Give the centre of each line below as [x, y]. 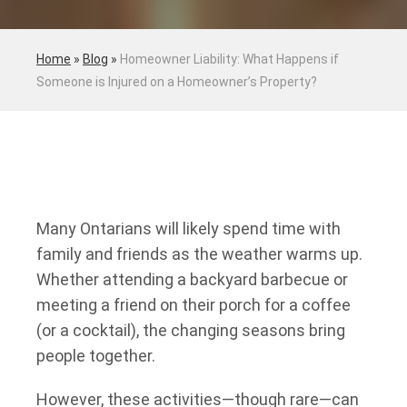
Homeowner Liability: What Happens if [229, 59]
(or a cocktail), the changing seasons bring [191, 330]
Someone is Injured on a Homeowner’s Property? [177, 82]
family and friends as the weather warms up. [199, 254]
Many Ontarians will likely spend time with [189, 228]
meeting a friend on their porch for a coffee [194, 305]
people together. [98, 356]
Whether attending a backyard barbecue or [192, 279]
